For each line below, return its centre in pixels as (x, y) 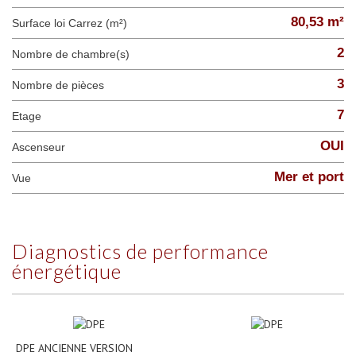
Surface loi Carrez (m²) (73, 23)
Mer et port (309, 177)
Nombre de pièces (62, 85)
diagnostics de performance (20, 251)
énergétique (67, 271)
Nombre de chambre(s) (75, 54)
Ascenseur (42, 147)
